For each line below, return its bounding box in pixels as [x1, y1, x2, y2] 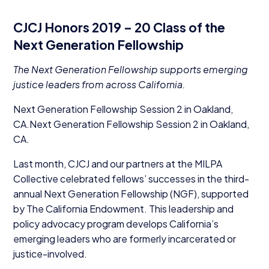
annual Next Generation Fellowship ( [13, 187, 173, 200]
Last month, [13, 157, 68, 170]
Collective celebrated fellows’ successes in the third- [13, 172, 249, 185]
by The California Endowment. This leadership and [13, 202, 234, 215]
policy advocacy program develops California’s [13, 217, 219, 230]
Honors [41, 19, 92, 35]
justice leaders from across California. [13, 77, 186, 91]
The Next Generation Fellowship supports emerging [13, 62, 248, 76]
